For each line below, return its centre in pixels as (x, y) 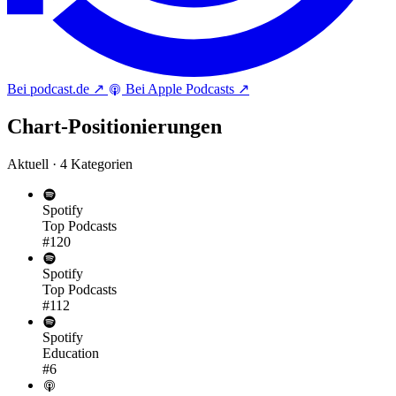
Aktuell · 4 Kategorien (70, 164)
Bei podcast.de (48, 89)
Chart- (38, 127)
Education (71, 354)
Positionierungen (145, 127)
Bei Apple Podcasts (180, 89)
